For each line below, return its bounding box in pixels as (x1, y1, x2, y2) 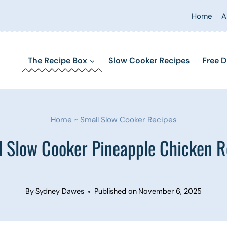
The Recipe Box (28, 55, 88, 66)
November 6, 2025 (138, 186, 202, 196)
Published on (94, 186, 137, 196)
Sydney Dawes (35, 186, 84, 196)
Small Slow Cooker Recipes (80, 114, 177, 125)
